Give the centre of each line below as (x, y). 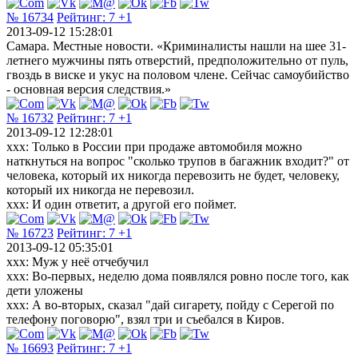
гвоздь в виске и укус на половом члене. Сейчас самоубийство (178, 74)
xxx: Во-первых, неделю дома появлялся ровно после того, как (178, 276)
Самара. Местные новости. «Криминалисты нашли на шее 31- (176, 46)
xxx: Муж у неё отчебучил (78, 261)
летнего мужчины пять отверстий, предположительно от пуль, (177, 60)
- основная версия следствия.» (89, 89)
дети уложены (45, 290)
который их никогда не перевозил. (100, 189)
